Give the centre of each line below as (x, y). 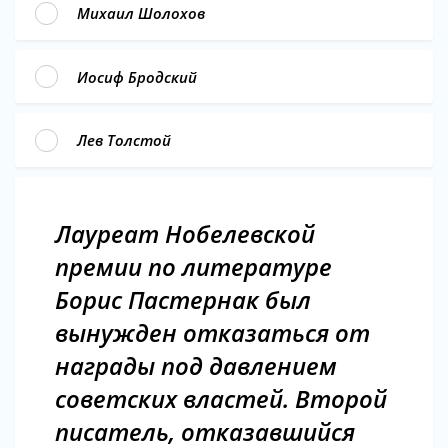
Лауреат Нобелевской (185, 233)
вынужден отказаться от (212, 332)
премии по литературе (193, 266)
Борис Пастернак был (183, 299)
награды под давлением (196, 365)
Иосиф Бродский (137, 76)
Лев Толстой (124, 140)
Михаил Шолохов (141, 13)
